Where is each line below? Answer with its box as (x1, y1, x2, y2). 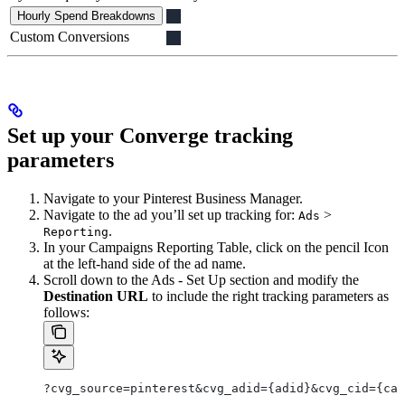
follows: (43, 304, 89, 320)
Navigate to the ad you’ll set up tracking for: (43, 206, 298, 222)
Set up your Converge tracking (7, 123, 293, 147)
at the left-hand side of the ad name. (43, 255, 246, 271)
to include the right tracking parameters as (148, 287, 389, 304)
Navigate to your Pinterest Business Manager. (43, 190, 303, 206)
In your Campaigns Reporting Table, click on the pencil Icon (43, 239, 389, 255)
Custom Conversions (10, 29, 129, 45)
